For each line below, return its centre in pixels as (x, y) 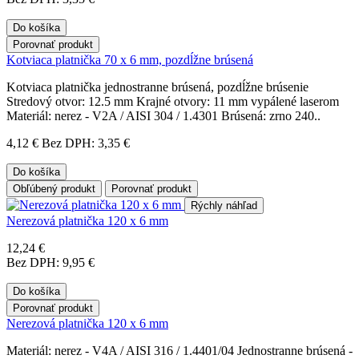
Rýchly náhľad (224, 205)
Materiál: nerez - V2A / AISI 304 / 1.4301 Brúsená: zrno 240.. (163, 115)
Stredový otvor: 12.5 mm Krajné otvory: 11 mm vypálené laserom (173, 101)
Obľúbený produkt (54, 188)
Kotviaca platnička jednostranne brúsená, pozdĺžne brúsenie (157, 87)
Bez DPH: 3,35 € (86, 143)
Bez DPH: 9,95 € (50, 262)
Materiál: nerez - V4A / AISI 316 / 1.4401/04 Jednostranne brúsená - (179, 350)
